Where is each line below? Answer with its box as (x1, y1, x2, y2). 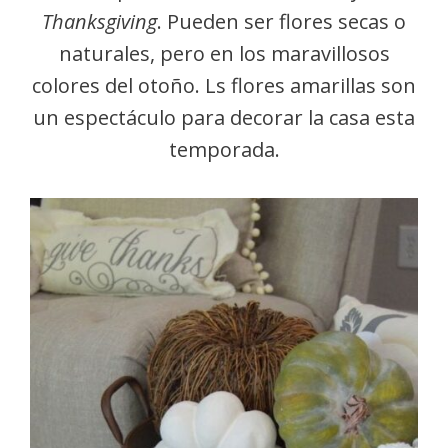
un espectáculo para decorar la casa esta (33, 104, 415, 131)
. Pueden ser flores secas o (157, 8, 406, 35)
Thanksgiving (42, 8, 157, 35)
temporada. (168, 136, 280, 163)
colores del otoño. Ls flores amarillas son (32, 72, 416, 99)
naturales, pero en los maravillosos (58, 40, 390, 67)
